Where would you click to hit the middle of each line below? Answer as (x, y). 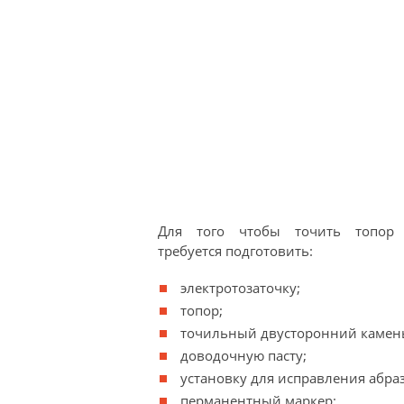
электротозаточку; (240, 288)
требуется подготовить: (235, 251)
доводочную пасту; (243, 355)
